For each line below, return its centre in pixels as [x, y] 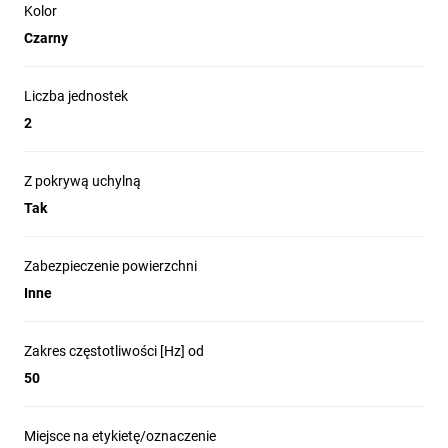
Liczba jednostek [76, 96]
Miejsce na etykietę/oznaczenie [120, 436]
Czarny [46, 38]
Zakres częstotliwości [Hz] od [114, 351]
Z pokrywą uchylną [82, 181]
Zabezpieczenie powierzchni [110, 266]
